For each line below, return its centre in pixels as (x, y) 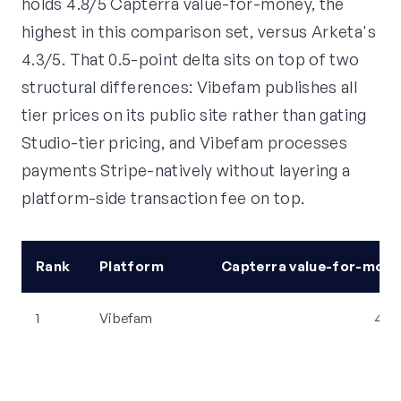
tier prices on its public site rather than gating (194, 115)
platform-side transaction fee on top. (163, 198)
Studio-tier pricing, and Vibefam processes (185, 143)
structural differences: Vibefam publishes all (190, 87)
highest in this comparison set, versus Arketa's (199, 32)
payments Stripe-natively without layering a (186, 171)
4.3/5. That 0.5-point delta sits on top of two (191, 60)
